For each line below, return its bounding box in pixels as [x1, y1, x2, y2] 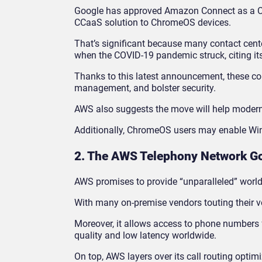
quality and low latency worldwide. [74, 229, 216, 241]
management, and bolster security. [74, 82, 216, 94]
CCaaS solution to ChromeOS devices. [74, 17, 231, 29]
